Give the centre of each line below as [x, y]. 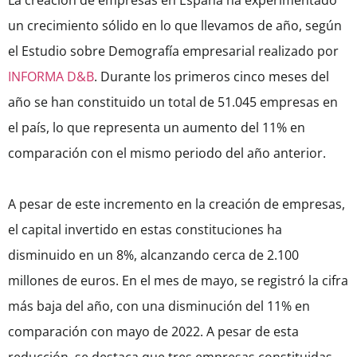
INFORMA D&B [51, 77]
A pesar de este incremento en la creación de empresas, [177, 204]
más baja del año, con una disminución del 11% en [159, 306]
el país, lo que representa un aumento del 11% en [157, 128]
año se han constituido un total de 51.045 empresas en [173, 102]
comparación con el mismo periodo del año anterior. [167, 153]
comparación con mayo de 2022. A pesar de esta [153, 332]
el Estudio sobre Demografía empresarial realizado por [173, 51]
